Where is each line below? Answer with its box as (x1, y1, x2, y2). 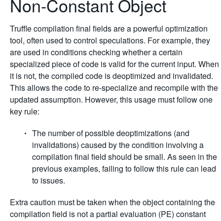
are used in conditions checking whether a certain (10, 46, 183, 58)
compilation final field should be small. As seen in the (32, 151, 217, 162)
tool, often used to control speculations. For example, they (10, 35, 210, 46)
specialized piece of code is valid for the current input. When (10, 58, 219, 70)
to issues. (32, 175, 65, 186)
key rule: (10, 106, 39, 117)
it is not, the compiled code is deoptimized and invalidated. (10, 70, 213, 81)
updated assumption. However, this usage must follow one (10, 94, 213, 105)
